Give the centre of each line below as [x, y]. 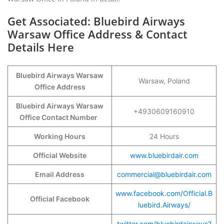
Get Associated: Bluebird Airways [96, 21]
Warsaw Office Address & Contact [97, 34]
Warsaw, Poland [164, 81]
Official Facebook [60, 199]
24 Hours [164, 136]
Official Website [60, 155]
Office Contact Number [60, 117]
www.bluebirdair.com [164, 155]
